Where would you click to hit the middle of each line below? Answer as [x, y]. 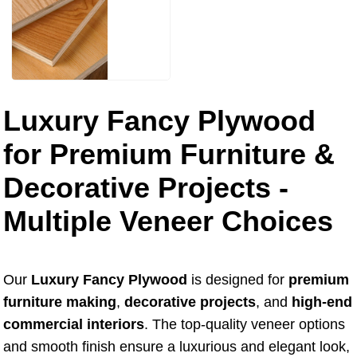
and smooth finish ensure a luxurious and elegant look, [177, 347]
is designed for [238, 280]
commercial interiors [74, 324]
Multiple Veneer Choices [168, 221]
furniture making [60, 302]
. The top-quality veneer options [245, 324]
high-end [322, 302]
